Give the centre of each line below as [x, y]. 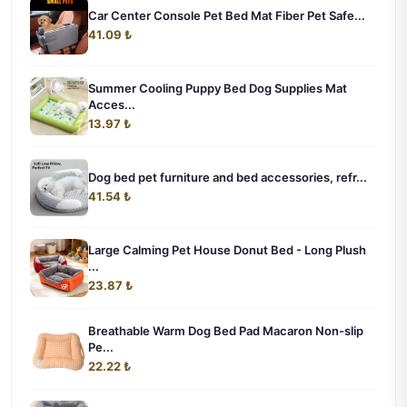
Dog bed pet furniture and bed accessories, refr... [228, 178]
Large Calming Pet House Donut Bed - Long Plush [227, 250]
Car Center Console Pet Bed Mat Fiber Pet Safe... [227, 16]
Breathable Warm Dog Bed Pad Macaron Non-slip [226, 331]
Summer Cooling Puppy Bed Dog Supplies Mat [218, 89]
